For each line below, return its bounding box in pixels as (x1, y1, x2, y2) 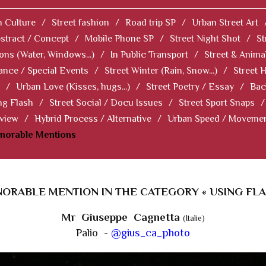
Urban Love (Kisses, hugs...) (16, 81, 130, 93)
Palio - (76, 226, 111, 239)
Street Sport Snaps (179, 97, 255, 109)
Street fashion (52, 17, 109, 28)
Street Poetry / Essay (146, 81, 234, 93)
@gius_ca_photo (111, 226, 190, 239)
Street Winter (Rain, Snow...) (104, 65, 217, 77)
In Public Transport (110, 49, 188, 61)
